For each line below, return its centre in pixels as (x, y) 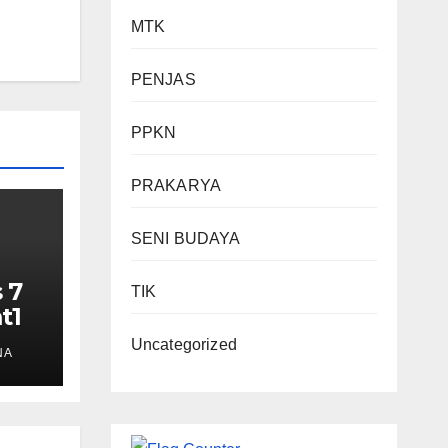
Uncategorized (184, 344)
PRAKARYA (176, 185)
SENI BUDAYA (185, 238)
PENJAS (163, 79)
